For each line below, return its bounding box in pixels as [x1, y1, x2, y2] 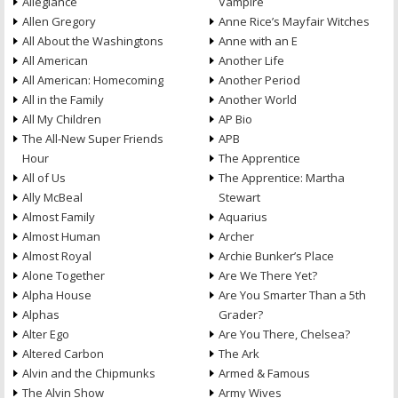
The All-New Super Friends [22, 131, 163, 147]
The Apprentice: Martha [219, 170, 345, 186]
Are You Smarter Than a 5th [219, 287, 366, 303]
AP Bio [219, 111, 252, 127]
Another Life [219, 52, 284, 68]
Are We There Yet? [219, 267, 317, 283]
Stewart [219, 189, 260, 205]
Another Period [219, 72, 300, 88]
